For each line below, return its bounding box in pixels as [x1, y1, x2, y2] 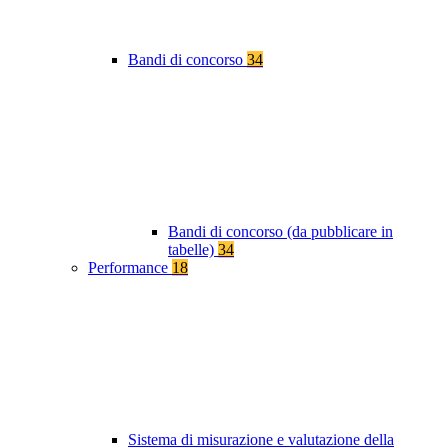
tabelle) [168, 241, 218, 259]
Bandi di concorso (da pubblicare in [168, 223, 393, 241]
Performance [88, 259, 172, 277]
